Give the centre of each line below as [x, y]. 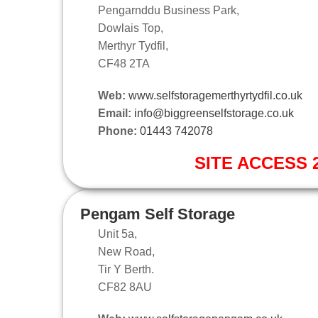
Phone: [117, 131]
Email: [115, 113]
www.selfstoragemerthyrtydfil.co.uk [215, 95]
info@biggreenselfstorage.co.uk [214, 113]
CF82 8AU [125, 287]
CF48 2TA [124, 63]
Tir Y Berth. [126, 269]
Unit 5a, [117, 234]
